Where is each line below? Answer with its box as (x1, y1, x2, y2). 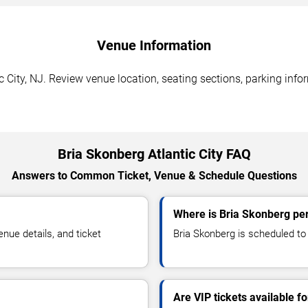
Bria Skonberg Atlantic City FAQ (57, 145, 251, 162)
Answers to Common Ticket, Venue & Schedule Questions (11, 168, 297, 182)
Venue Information (97, 36, 211, 54)
